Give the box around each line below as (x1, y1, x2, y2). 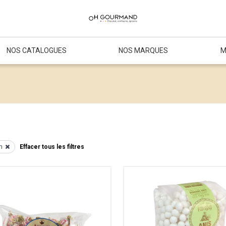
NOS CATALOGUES (6, 46, 67, 54)
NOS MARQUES (119, 46, 168, 54)
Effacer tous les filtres (19, 143, 84, 150)
